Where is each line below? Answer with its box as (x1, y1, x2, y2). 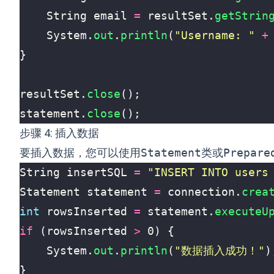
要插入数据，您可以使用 (20, 146, 141, 159)
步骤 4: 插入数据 (20, 127, 99, 139)
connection (168, 185, 235, 198)
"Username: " (174, 29, 255, 42)
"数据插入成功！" (174, 244, 265, 257)
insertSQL (67, 166, 127, 179)
